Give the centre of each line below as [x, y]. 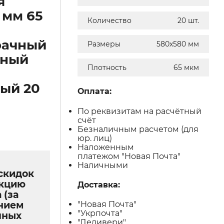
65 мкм [186, 67]
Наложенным [106, 147]
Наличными [104, 165]
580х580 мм [177, 44]
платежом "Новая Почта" [129, 156]
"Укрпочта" [100, 213]
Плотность [107, 67]
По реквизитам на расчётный [140, 111]
